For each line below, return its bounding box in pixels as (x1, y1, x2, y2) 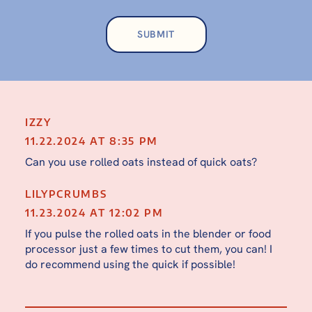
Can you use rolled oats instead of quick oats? (24, 154, 257, 169)
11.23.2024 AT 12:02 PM (24, 206, 164, 219)
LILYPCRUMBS (24, 187, 107, 200)
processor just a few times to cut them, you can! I (24, 241, 272, 256)
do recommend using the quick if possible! (24, 256, 235, 272)
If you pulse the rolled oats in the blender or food (24, 226, 271, 241)
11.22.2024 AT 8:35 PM (24, 134, 159, 147)
